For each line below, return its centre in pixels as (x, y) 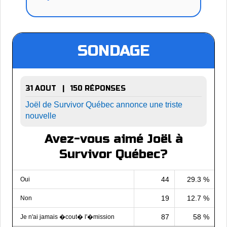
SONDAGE (113, 51)
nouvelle (41, 116)
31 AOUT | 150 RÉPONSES (75, 88)
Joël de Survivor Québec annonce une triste (104, 105)
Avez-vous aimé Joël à (113, 139)
